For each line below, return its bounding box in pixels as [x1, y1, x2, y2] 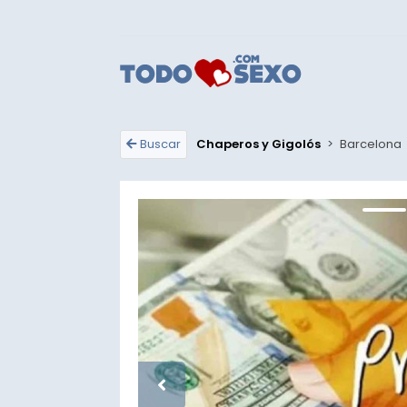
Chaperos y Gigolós [196, 135, 321, 153]
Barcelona [340, 135, 402, 153]
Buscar [140, 135, 181, 153]
